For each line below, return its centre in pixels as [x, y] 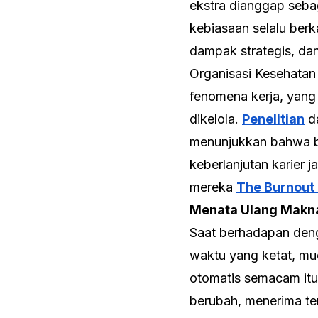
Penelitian [273, 119]
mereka [213, 187]
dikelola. [216, 119]
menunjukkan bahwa [252, 141]
